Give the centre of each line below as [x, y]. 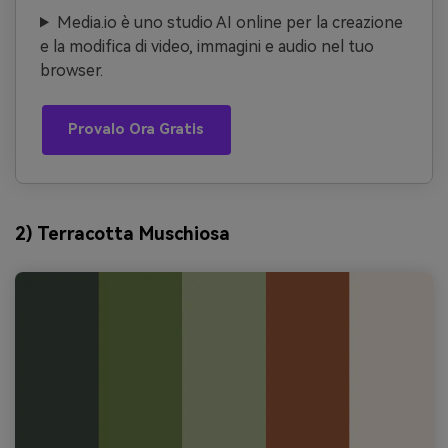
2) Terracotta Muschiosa [122, 233]
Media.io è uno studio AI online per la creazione [229, 22]
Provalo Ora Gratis [136, 130]
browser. [71, 70]
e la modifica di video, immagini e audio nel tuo [207, 46]
